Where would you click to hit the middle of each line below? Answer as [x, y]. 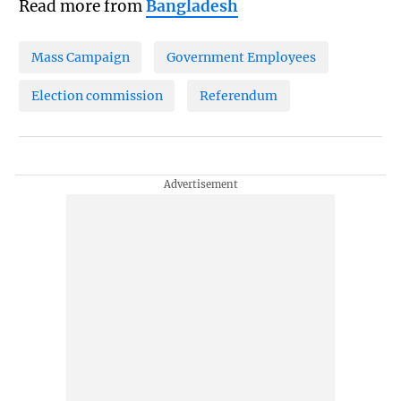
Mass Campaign [80, 58]
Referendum [239, 95]
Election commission [97, 95]
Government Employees [242, 58]
